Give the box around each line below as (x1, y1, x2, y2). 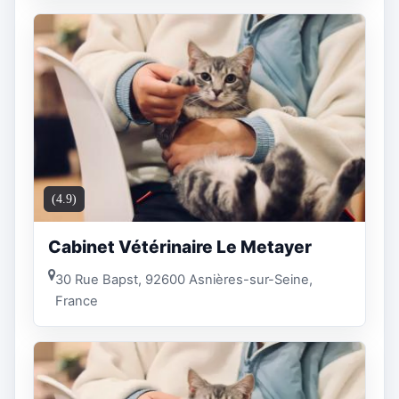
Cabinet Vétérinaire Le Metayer (48, 235, 312, 257)
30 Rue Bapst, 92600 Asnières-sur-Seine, (55, 272, 313, 289)
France (55, 293, 98, 310)
